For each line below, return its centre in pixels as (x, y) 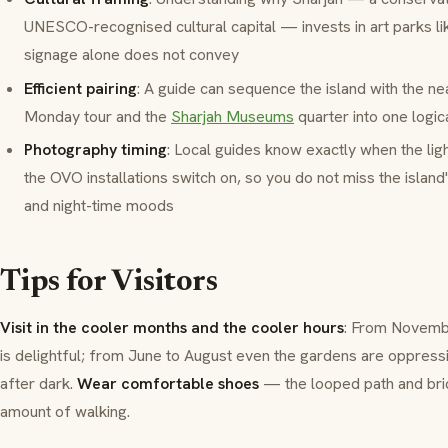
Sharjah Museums (232, 116)
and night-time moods (99, 206)
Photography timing (95, 150)
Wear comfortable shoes (168, 384)
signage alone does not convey (131, 55)
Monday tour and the (97, 116)
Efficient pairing (80, 88)
